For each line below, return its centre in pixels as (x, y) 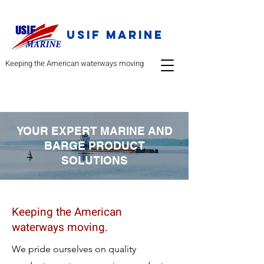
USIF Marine (115, 35)
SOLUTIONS (94, 160)
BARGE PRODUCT (94, 146)
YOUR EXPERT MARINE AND (94, 131)
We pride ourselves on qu (66, 249)
